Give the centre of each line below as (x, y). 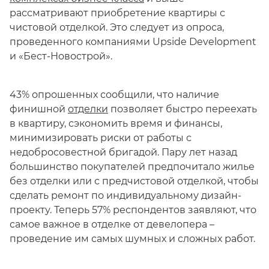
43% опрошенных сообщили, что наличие (114, 95)
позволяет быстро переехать (183, 109)
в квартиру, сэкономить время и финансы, (116, 123)
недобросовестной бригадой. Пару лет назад (123, 152)
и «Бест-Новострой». (61, 56)
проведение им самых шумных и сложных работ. (132, 239)
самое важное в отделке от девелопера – (112, 224)
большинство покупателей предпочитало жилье (132, 167)
